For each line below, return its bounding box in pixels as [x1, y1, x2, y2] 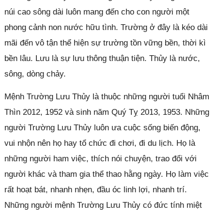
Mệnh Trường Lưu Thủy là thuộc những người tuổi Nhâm [4, 92, 209, 101]
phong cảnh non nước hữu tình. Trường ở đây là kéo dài [4, 22, 208, 32]
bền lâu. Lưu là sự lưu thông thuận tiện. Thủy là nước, [4, 53, 200, 63]
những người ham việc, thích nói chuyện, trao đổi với [4, 154, 197, 163]
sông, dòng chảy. [4, 69, 66, 78]
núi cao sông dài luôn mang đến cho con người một [4, 7, 189, 16]
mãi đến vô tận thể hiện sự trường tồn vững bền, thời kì [4, 38, 206, 47]
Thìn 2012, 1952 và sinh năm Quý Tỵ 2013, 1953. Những [4, 107, 209, 117]
